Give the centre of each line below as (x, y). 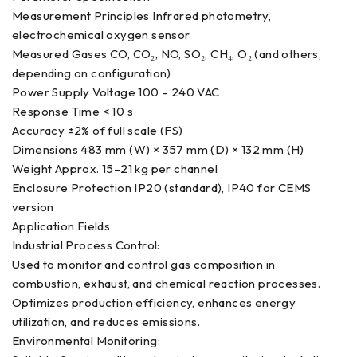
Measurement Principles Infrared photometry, (142, 15)
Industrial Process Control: (86, 245)
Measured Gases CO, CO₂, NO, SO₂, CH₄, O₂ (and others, (167, 53)
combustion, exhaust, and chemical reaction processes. (167, 283)
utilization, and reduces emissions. (106, 321)
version (33, 206)
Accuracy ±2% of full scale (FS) (98, 130)
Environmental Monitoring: (86, 340)
